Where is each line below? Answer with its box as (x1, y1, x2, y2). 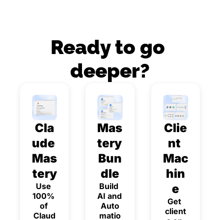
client (165, 206, 186, 216)
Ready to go (51, 35, 165, 59)
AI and (97, 191, 122, 201)
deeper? (70, 59, 150, 82)
